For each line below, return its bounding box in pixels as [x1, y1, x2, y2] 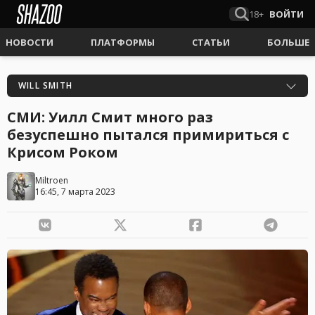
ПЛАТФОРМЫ [91, 36, 155, 49]
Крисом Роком [7, 143, 118, 162]
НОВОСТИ [6, 36, 53, 49]
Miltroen [35, 174, 68, 186]
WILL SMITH [18, 79, 72, 91]
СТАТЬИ [192, 36, 230, 49]
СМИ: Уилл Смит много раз [7, 108, 213, 127]
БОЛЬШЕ [267, 36, 309, 49]
